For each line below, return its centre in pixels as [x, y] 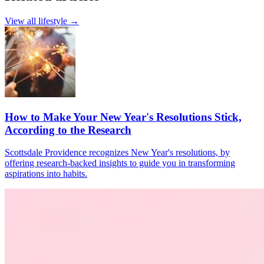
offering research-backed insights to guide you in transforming [120, 163]
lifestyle [53, 21]
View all [22, 21]
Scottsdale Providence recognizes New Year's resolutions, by [117, 153]
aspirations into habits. [46, 174]
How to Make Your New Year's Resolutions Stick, [123, 117]
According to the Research [68, 130]
